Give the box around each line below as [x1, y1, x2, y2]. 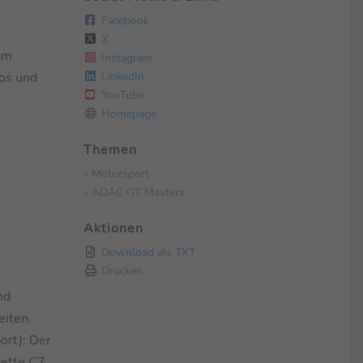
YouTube [97, 86, 144, 103]
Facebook [97, 11, 149, 28]
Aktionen [83, 219, 143, 237]
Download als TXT [97, 243, 195, 260]
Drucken [97, 262, 143, 279]
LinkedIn [97, 67, 144, 84]
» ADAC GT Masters [83, 183, 185, 200]
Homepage [97, 105, 156, 122]
